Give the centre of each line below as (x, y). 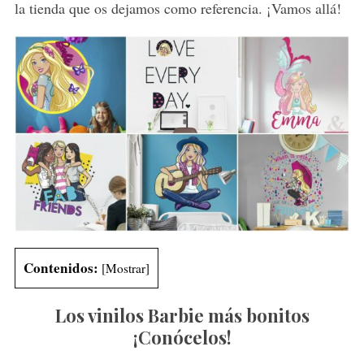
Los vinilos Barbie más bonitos (182, 315)
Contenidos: (61, 267)
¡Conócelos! (182, 337)
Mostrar (125, 268)
